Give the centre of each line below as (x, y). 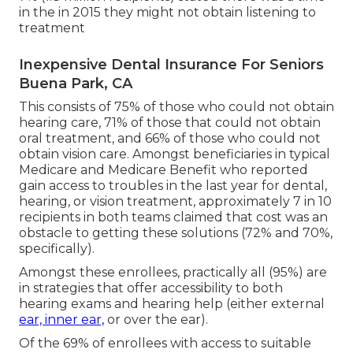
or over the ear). (156, 320)
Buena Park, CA (76, 84)
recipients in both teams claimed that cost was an (173, 217)
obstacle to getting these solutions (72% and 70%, (176, 233)
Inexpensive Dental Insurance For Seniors (171, 65)
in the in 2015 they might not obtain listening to (167, 13)
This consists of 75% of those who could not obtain (176, 107)
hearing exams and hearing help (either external (172, 304)
